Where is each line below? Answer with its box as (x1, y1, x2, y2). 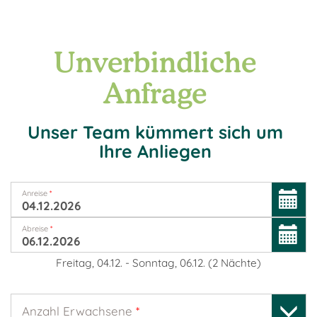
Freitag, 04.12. (56, 256, 122, 270)
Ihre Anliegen (98, 140, 212, 162)
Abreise (22, 224, 50, 234)
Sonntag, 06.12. (132, 256, 205, 270)
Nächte (221, 256, 257, 270)
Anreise (22, 188, 50, 198)
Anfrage (103, 76, 207, 110)
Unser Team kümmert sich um (27, 121, 283, 143)
